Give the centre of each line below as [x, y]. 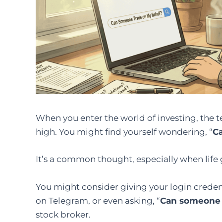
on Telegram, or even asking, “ [98, 200]
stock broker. [64, 214]
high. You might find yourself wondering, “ [124, 132]
